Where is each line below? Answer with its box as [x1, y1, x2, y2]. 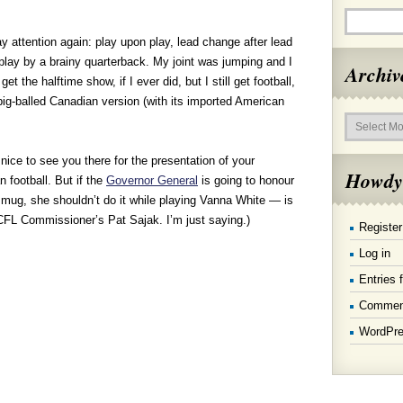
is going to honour [198, 174, 294, 187]
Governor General [106, 174, 198, 187]
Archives [331, 106, 377, 121]
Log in [359, 246, 390, 260]
